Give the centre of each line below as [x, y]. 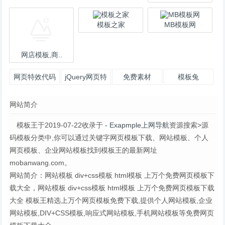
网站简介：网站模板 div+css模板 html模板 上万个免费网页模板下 [112, 175]
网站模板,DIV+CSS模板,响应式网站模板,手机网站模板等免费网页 [112, 213]
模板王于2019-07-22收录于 [60, 125]
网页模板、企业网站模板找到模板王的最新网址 [84, 150]
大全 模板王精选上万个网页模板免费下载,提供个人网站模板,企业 [111, 200]
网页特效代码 [35, 77]
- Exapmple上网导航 [136, 125]
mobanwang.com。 [41, 163]
